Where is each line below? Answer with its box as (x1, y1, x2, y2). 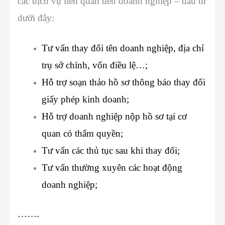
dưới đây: (18, 13, 54, 24)
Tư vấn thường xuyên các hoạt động (42, 162, 182, 173)
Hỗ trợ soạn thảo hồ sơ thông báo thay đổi (42, 76, 205, 87)
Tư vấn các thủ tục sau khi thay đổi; (42, 145, 180, 156)
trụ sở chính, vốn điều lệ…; (42, 59, 148, 70)
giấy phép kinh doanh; (42, 93, 129, 104)
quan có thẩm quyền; (42, 128, 123, 139)
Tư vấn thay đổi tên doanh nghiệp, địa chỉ (42, 42, 204, 53)
